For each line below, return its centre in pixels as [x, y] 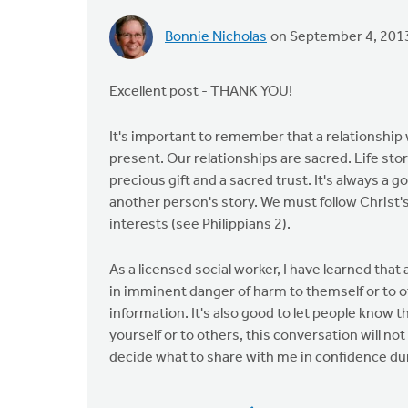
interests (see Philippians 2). [200, 225]
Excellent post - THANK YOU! [201, 92]
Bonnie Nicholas [216, 37]
